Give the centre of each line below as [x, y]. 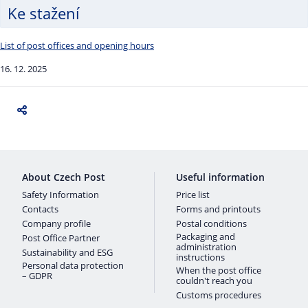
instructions [200, 257]
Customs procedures [219, 295]
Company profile [56, 223]
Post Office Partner [61, 238]
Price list [193, 195]
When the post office [219, 270]
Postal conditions [211, 223]
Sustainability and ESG [67, 252]
